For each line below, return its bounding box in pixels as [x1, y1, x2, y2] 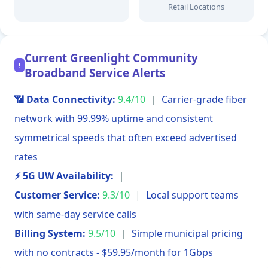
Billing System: [14, 227, 86, 240]
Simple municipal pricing [132, 227, 243, 240]
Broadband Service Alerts [25, 65, 166, 81]
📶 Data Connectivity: [14, 93, 115, 106]
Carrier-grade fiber [162, 93, 247, 106]
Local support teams [146, 188, 239, 202]
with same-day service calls [14, 208, 136, 221]
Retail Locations [168, 1, 224, 13]
